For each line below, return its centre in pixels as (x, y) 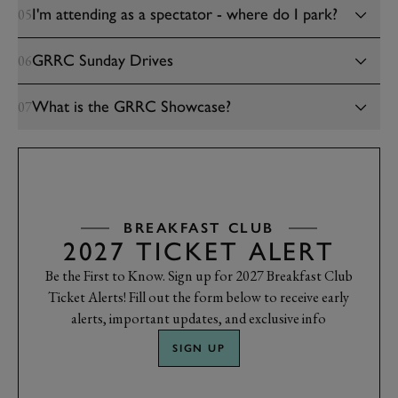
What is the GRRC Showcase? (131, 107)
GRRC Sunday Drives (103, 60)
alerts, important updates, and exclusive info (199, 318)
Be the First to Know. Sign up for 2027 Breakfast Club (199, 276)
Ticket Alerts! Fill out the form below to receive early (199, 297)
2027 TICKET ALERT (199, 251)
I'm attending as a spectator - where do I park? (185, 14)
